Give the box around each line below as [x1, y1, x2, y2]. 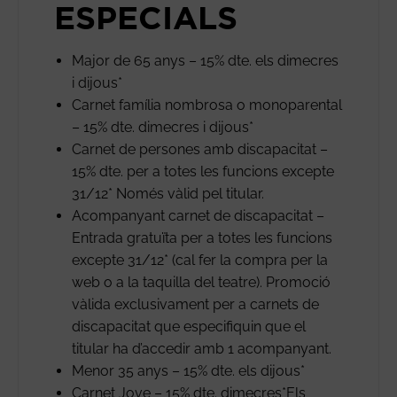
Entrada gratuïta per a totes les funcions [72, 229, 332, 246]
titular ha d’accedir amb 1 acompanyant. [72, 339, 331, 357]
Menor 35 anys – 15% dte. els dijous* [72, 362, 305, 379]
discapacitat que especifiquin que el [72, 317, 306, 335]
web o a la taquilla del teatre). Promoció [72, 273, 331, 291]
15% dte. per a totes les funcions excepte [72, 162, 334, 180]
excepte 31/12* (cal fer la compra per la [72, 251, 328, 269]
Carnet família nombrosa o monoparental [72, 96, 342, 113]
